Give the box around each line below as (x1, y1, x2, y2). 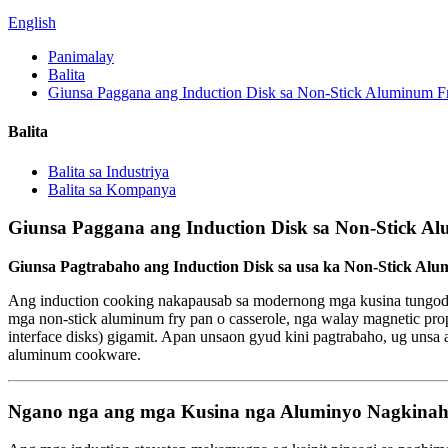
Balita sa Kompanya (48, 180, 176, 198)
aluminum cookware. (8, 345, 141, 363)
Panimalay (48, 48, 114, 65)
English (8, 14, 56, 31)
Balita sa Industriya (48, 162, 169, 180)
